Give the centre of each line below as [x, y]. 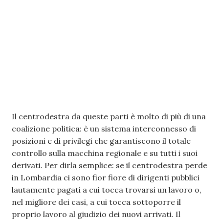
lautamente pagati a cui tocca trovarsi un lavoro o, [107, 190]
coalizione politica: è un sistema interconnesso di [104, 129]
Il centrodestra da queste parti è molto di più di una [109, 116]
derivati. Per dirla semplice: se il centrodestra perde [109, 165]
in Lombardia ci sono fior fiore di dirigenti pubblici [106, 177]
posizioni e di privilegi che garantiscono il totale [101, 141]
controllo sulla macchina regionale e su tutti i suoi [105, 153]
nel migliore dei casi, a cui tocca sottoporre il [96, 202]
